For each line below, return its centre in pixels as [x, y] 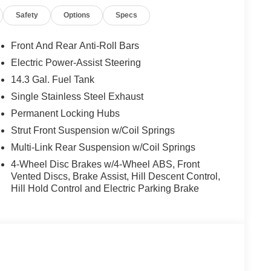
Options [77, 15]
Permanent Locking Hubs [65, 114]
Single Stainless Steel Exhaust [77, 97]
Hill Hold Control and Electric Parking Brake [105, 189]
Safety [27, 15]
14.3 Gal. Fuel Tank [52, 80]
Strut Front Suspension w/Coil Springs [93, 131]
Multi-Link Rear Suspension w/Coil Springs [103, 148]
